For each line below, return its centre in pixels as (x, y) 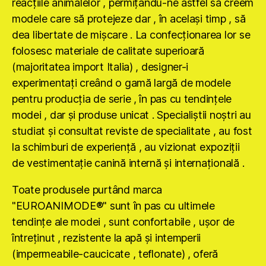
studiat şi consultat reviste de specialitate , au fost (132, 131)
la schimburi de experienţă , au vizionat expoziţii (126, 147)
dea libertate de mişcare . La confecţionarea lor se (131, 34)
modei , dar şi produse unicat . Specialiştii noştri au (132, 115)
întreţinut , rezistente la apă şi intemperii (107, 237)
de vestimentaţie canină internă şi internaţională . (128, 163)
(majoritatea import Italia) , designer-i (100, 66)
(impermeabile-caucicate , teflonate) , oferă (115, 254)
